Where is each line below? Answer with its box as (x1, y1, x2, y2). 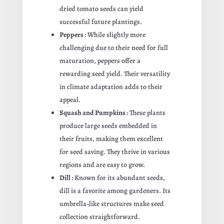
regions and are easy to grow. (59, 159, 145, 169)
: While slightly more (84, 29, 145, 39)
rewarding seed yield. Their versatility (59, 68, 170, 78)
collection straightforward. (59, 211, 140, 221)
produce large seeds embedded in (59, 120, 157, 130)
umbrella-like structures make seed (59, 198, 164, 208)
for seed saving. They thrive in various (59, 146, 170, 156)
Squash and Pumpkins (59, 107, 126, 117)
